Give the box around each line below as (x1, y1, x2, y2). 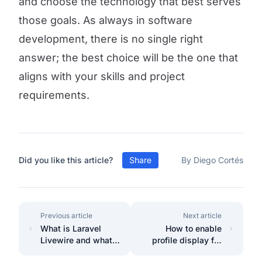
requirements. (19, 89, 89, 101)
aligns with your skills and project (19, 70, 185, 82)
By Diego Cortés (181, 155, 243, 165)
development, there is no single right (19, 33, 203, 45)
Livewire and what (40, 235, 112, 245)
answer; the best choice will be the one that (19, 51, 238, 64)
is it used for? (40, 247, 94, 257)
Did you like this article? (19, 155, 113, 165)
